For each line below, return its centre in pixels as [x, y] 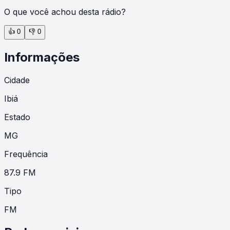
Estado [17, 117]
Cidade [17, 80]
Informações [42, 57]
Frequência [26, 154]
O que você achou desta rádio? [65, 12]
